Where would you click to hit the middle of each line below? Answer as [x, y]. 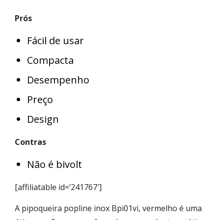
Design [43, 119]
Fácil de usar [55, 40]
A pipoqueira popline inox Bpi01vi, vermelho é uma [108, 208]
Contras [30, 142]
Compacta [50, 60]
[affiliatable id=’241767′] [58, 187]
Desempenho [58, 80]
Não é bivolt [55, 164]
